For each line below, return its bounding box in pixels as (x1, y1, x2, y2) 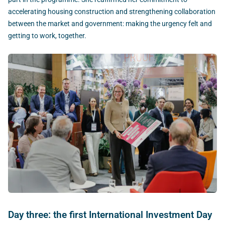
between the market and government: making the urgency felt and (8, 19, 212, 28)
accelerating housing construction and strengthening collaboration (8, 7, 215, 16)
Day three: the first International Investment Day (8, 208, 212, 220)
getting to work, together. (8, 31, 86, 40)
